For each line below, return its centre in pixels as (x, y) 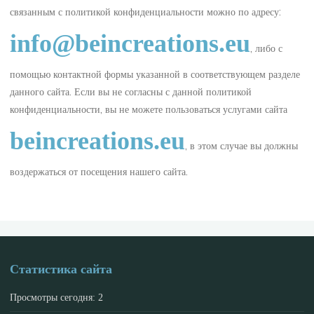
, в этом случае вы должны (242, 145)
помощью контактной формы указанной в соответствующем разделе (155, 74)
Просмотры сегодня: (54, 297)
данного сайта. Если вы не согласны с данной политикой (131, 91)
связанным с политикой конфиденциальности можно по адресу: (146, 12)
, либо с (267, 48)
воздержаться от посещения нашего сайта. (99, 171)
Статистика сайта (61, 269)
